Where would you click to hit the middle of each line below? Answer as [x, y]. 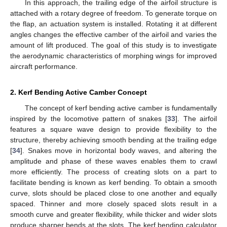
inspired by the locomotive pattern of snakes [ [89, 118]
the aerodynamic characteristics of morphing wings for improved [113, 55]
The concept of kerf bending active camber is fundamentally [121, 108]
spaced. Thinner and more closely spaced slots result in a [113, 203]
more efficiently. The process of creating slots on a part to [113, 172]
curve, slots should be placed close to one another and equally [113, 193]
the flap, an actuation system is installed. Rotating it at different [113, 24]
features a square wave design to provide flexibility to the [113, 129]
